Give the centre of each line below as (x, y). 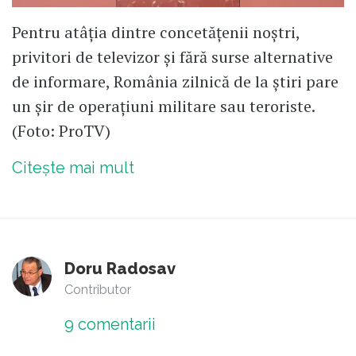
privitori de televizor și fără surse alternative (172, 57)
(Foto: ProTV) (61, 131)
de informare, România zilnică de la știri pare (175, 82)
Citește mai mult (73, 168)
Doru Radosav (120, 269)
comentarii (115, 325)
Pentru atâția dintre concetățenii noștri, (156, 33)
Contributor (98, 290)
